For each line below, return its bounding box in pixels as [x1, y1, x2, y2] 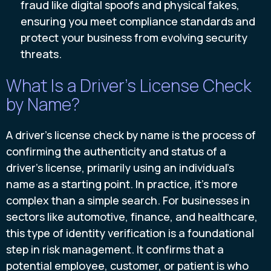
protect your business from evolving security [21, 30, 247, 45]
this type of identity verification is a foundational [6, 226, 254, 241]
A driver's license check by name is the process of [6, 128, 256, 143]
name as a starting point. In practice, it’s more [6, 177, 238, 192]
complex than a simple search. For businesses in [6, 193, 250, 208]
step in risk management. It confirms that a [6, 242, 224, 257]
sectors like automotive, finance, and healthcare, [6, 209, 258, 224]
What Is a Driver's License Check [6, 73, 252, 97]
